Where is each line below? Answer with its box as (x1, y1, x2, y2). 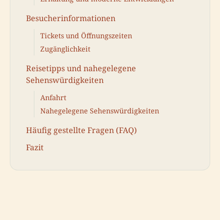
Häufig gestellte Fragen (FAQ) (26, 124, 137, 136)
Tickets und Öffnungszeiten (40, 30, 132, 40)
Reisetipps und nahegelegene (26, 62, 136, 74)
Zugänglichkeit (40, 44, 90, 54)
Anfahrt (40, 92, 66, 102)
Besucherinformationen (26, 13, 115, 24)
